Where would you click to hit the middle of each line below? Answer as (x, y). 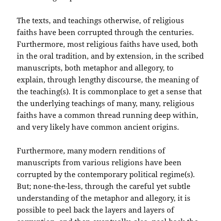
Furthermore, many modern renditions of (91, 151)
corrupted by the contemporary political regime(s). (106, 174)
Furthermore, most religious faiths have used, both (108, 44)
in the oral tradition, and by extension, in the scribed (110, 56)
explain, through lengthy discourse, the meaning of (108, 80)
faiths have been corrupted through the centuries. (106, 32)
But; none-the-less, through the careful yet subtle (104, 186)
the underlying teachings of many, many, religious (106, 103)
